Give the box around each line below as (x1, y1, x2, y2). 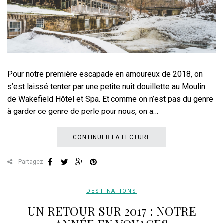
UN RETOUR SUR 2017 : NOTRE (27, 203, 196, 219)
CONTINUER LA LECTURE (72, 134, 151, 141)
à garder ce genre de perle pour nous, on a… (7, 107, 158, 116)
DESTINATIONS (86, 188, 137, 195)
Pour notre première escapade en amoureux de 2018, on (7, 69, 203, 79)
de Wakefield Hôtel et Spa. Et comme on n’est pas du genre (7, 94, 213, 104)
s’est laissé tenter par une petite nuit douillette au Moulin (7, 82, 205, 92)
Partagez (17, 158, 43, 166)
